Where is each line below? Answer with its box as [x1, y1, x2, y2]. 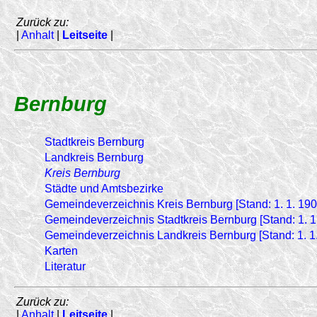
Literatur [45, 260, 86, 272]
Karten [45, 244, 78, 257]
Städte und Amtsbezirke [45, 182, 163, 195]
